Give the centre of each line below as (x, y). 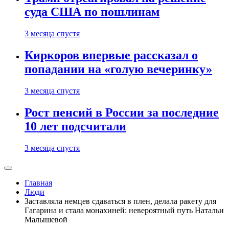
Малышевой (46, 220)
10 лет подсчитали (75, 127)
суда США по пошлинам (92, 12)
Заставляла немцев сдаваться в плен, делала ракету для (120, 201)
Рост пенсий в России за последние (122, 113)
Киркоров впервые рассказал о (111, 55)
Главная (38, 183)
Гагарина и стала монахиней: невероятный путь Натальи (124, 210)
